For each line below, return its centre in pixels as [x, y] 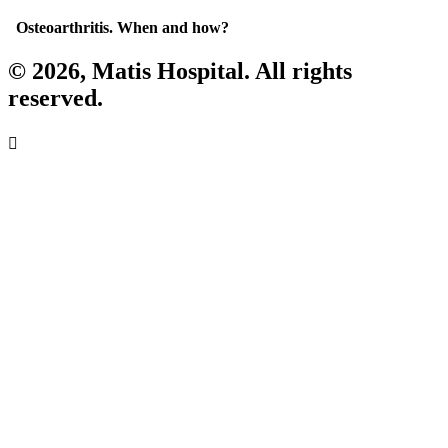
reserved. [55, 98]
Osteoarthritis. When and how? [118, 27]
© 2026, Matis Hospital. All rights [180, 71]
